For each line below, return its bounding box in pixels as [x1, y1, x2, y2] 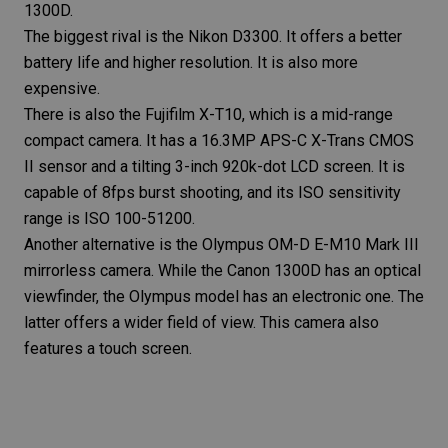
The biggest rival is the [24, 26, 188, 46]
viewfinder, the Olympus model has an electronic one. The [24, 286, 424, 306]
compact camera [24, 130, 139, 150]
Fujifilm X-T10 [145, 104, 242, 124]
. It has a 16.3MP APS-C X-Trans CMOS [139, 130, 414, 150]
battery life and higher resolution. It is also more [24, 52, 358, 72]
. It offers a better [279, 26, 402, 46]
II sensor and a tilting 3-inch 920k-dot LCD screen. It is [24, 156, 405, 176]
